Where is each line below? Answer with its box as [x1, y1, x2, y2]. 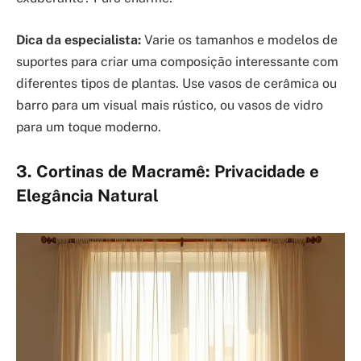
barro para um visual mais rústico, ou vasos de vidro [16, 97, 323, 113]
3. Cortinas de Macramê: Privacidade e [16, 162, 319, 182]
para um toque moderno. [16, 118, 161, 135]
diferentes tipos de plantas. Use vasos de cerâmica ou [16, 75, 337, 91]
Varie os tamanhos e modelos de [141, 31, 338, 48]
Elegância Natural [16, 186, 159, 206]
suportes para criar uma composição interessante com [16, 53, 338, 69]
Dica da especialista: [16, 31, 141, 48]
